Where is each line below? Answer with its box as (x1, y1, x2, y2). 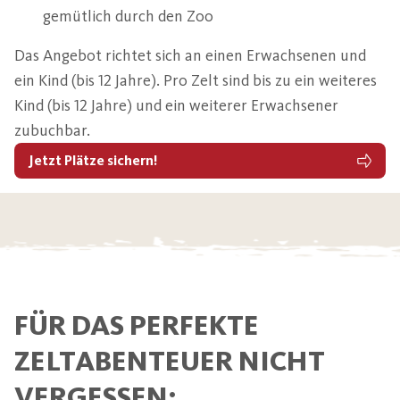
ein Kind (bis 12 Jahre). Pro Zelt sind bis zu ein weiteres (14, 70, 377, 90)
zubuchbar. (14, 120, 90, 140)
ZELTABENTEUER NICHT (14, 343, 325, 378)
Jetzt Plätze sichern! (29, 151, 157, 169)
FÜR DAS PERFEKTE (14, 307, 259, 342)
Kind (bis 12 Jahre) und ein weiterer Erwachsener (14, 95, 338, 115)
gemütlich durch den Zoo (43, 5, 213, 26)
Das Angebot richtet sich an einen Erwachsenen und (14, 45, 366, 65)
